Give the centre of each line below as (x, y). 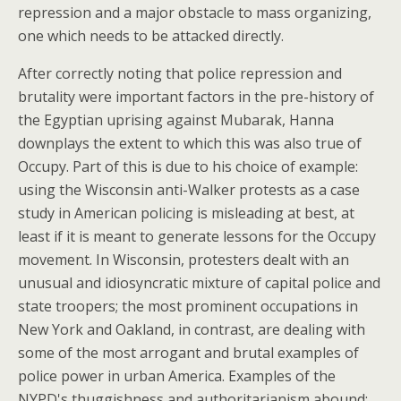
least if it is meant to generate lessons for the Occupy (197, 236)
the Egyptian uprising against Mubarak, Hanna (176, 120)
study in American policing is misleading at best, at (186, 213)
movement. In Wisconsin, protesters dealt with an (183, 260)
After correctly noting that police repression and (180, 73)
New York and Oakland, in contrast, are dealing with (192, 329)
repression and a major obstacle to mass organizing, (195, 13)
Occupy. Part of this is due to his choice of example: (188, 166)
